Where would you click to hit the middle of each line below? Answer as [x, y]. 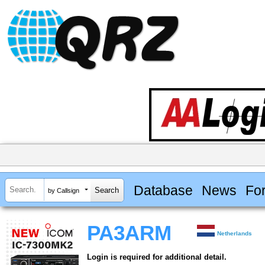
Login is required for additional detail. [157, 257]
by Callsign [64, 190]
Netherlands [235, 234]
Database [163, 190]
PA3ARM [129, 233]
